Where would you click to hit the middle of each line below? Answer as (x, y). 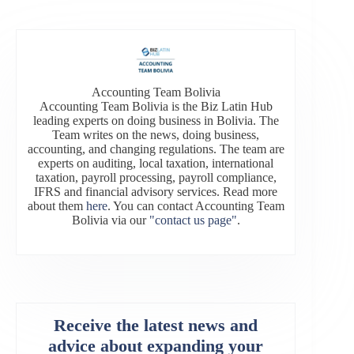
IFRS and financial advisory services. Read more (156, 192)
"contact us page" (193, 220)
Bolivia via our (110, 220)
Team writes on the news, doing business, (156, 135)
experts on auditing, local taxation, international (156, 164)
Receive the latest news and (156, 326)
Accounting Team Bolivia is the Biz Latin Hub (156, 107)
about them (56, 206)
